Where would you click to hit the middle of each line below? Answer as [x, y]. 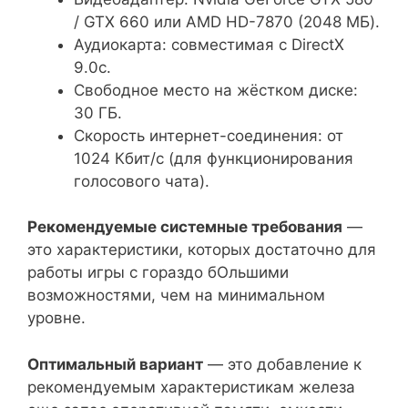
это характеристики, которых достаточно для [202, 250]
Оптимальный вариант [115, 364]
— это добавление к [282, 364]
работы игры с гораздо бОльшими [158, 273]
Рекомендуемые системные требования [185, 227]
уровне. [56, 318]
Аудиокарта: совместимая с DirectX [209, 44]
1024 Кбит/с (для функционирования [214, 158]
